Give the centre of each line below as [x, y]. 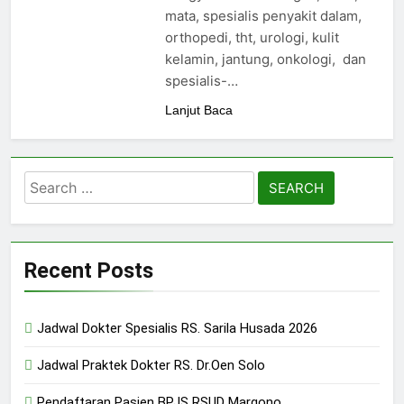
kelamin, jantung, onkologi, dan [265, 60]
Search [50, 183]
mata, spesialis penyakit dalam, [263, 16]
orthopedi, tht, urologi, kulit [252, 38]
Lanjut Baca [198, 110]
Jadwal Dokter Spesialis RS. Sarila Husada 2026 [177, 329]
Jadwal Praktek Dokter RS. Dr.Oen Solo [151, 366]
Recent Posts [89, 271]
